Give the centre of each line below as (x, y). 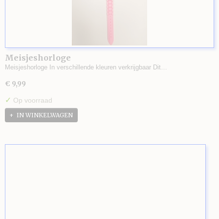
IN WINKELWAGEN (45, 115)
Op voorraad (32, 100)
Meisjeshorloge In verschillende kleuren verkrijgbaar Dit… (86, 67)
